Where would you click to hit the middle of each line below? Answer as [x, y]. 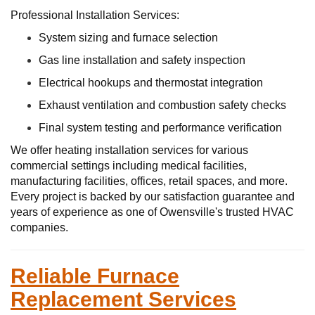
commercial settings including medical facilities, [129, 166]
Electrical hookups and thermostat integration [151, 83]
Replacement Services [123, 299]
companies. [39, 227]
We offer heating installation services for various [129, 150]
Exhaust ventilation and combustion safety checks [162, 105]
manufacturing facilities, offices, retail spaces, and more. [149, 181]
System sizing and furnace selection [128, 38]
